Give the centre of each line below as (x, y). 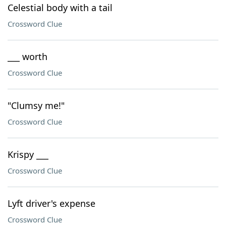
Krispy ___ (28, 154)
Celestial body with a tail (60, 8)
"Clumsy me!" (36, 105)
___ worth (27, 56)
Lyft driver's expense (51, 203)
